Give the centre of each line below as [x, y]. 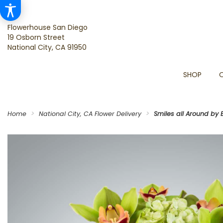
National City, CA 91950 [47, 47]
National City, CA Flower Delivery [90, 114]
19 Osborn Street [36, 37]
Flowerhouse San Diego [48, 27]
